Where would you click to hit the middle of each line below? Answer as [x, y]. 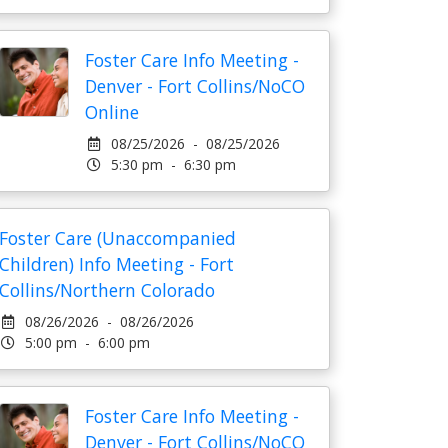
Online [112, 112]
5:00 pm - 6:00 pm [87, 342]
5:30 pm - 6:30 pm [173, 164]
